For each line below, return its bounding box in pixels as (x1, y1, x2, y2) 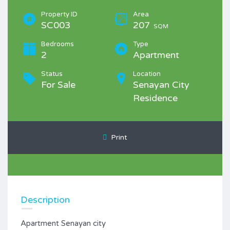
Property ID (41, 10, 78, 18)
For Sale (41, 79, 75, 90)
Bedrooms (41, 40, 74, 48)
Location (133, 70, 161, 78)
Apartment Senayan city (21, 219, 106, 228)
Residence (133, 92, 178, 104)
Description (21, 194, 70, 205)
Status (41, 70, 63, 78)
